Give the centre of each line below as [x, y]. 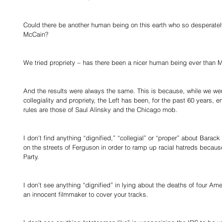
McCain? [37, 34]
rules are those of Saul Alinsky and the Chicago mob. [101, 110]
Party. [32, 157]
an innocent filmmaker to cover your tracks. [87, 194]
